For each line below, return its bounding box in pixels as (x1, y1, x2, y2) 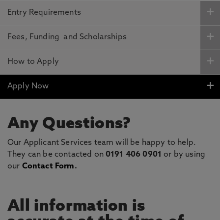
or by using (164, 151, 206, 159)
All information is (7, 199, 145, 215)
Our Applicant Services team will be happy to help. (7, 139, 198, 147)
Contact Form (22, 163, 75, 170)
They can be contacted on (7, 151, 106, 159)
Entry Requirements (7, 9, 81, 17)
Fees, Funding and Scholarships (7, 33, 127, 41)
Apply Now (7, 82, 49, 90)
